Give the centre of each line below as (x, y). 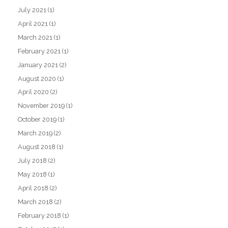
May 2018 (33, 175)
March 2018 (36, 202)
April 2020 (34, 92)
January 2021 (38, 65)
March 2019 (35, 133)
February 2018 (40, 215)
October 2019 (37, 120)
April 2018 (33, 188)
